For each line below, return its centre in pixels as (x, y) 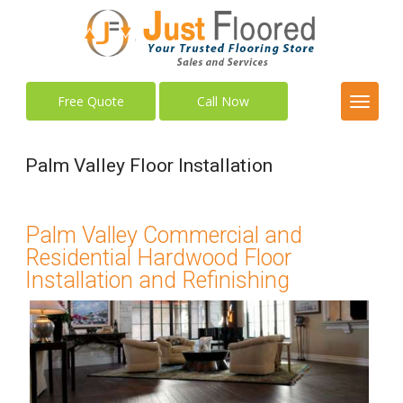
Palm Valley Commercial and (164, 235)
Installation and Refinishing (158, 280)
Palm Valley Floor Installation (149, 166)
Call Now (224, 102)
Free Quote (91, 102)
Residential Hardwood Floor (159, 258)
